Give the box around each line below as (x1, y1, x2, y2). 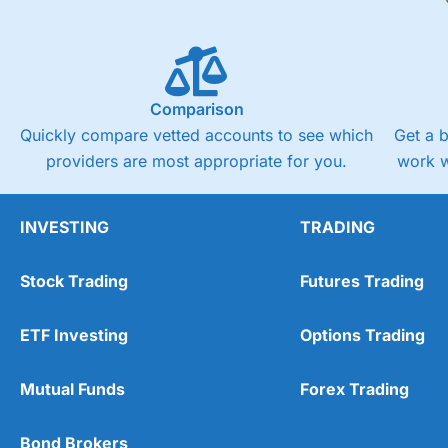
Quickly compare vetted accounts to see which (20, 125, 374, 146)
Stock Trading (20, 271, 128, 292)
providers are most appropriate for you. (46, 151, 348, 172)
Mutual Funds (20, 379, 125, 400)
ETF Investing (20, 325, 128, 346)
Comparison (149, 99, 244, 120)
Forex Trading (300, 379, 409, 400)
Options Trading (300, 325, 425, 346)
